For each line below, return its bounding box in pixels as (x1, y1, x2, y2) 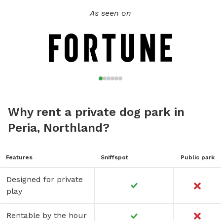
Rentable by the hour (6, 210, 87, 220)
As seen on (90, 8, 131, 18)
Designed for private (6, 174, 83, 184)
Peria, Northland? (8, 120, 110, 135)
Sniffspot (101, 153, 128, 161)
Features (6, 153, 33, 161)
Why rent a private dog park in (8, 105, 184, 119)
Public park (180, 153, 215, 161)
